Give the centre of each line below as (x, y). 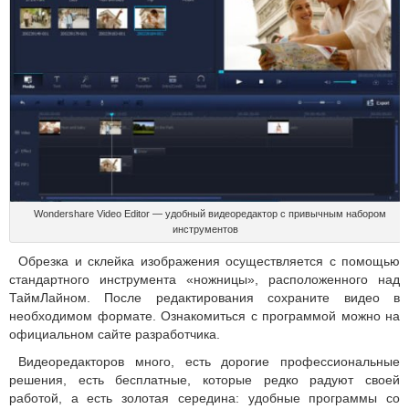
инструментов (205, 230)
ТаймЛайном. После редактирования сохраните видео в (204, 298)
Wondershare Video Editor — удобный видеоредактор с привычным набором (210, 214)
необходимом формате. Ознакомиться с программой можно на (204, 316)
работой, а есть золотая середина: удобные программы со (204, 399)
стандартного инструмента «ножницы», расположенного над (204, 280)
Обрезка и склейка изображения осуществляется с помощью (209, 262)
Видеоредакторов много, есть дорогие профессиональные (209, 362)
